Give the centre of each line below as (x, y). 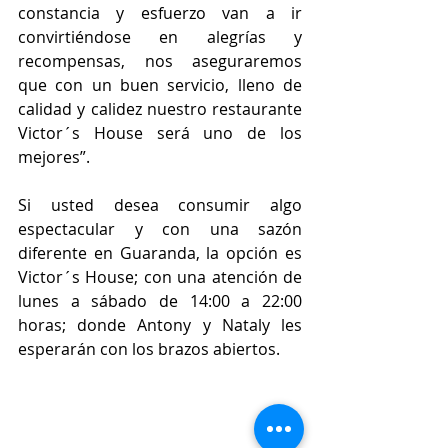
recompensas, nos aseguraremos (160, 60)
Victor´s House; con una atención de (160, 276)
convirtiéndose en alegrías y (160, 36)
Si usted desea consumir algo (160, 204)
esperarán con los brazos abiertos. (149, 348)
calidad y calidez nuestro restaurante (160, 108)
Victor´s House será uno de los (160, 132)
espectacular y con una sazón (160, 228)
